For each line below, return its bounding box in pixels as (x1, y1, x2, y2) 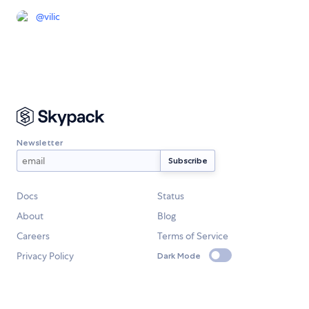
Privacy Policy (17, 250, 74, 263)
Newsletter (17, 137, 63, 148)
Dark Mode (157, 250, 201, 261)
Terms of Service (157, 230, 228, 243)
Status (157, 190, 184, 203)
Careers (17, 230, 50, 243)
